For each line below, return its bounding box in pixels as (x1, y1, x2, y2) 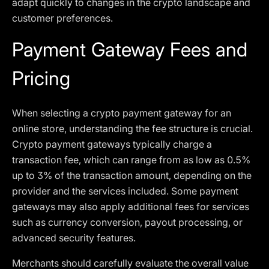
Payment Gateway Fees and (12, 38, 247, 61)
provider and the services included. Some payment (12, 185, 238, 197)
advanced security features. (12, 232, 136, 244)
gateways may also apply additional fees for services (12, 201, 249, 213)
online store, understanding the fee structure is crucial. (12, 122, 253, 134)
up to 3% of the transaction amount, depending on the (12, 169, 252, 181)
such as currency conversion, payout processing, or (12, 216, 243, 228)
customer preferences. (12, 12, 113, 24)
